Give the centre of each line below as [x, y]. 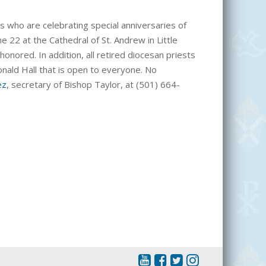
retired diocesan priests [146, 55]
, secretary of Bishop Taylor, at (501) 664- [93, 85]
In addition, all [68, 55]
